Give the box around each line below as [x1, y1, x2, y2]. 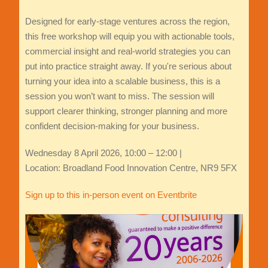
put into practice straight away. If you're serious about [25, 61, 232, 72]
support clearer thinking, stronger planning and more [25, 106, 227, 117]
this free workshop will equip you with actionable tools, [25, 31, 234, 42]
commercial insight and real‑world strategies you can [25, 46, 230, 57]
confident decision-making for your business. [25, 121, 199, 132]
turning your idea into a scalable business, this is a [25, 76, 220, 87]
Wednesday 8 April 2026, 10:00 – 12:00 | [25, 148, 182, 159]
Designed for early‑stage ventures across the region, [25, 16, 230, 27]
